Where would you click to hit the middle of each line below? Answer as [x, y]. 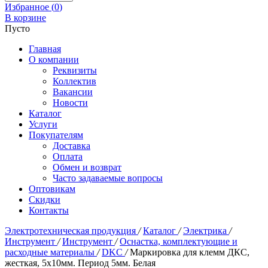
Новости [70, 103]
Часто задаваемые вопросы [108, 178]
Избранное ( [30, 7]
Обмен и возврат [87, 167]
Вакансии [73, 92]
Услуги [43, 124]
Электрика [206, 231]
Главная [45, 49]
